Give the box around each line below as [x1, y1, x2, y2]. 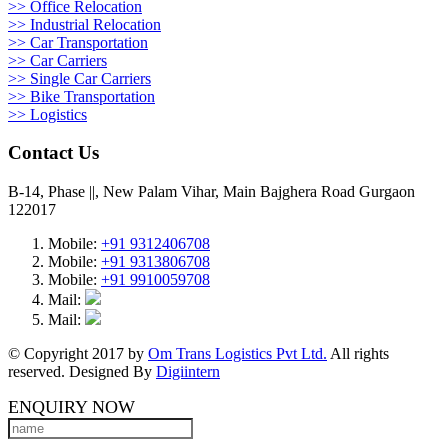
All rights [327, 345, 389, 362]
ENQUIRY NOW [8, 397, 135, 417]
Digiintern [156, 363, 220, 380]
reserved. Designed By [8, 363, 156, 380]
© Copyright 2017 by [8, 345, 148, 362]
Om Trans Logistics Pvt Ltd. [148, 345, 327, 362]
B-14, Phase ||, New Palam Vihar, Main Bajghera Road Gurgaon [8, 183, 415, 200]
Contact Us [8, 142, 99, 164]
